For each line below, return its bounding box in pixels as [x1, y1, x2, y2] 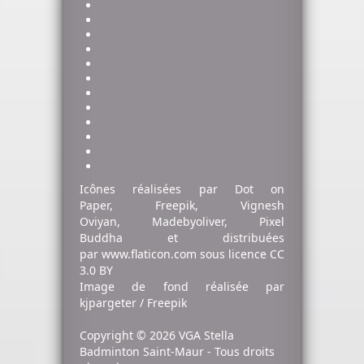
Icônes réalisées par [80, 181, 235, 197]
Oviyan [80, 214, 117, 230]
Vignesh [240, 197, 284, 214]
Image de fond [80, 279, 206, 295]
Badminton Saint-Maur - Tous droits [80, 344, 275, 360]
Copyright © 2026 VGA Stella [80, 327, 234, 344]
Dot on [234, 181, 284, 197]
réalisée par [205, 279, 284, 295]
